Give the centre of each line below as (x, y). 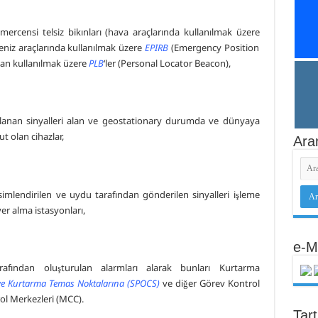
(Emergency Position (214, 47)
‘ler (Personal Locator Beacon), (167, 63)
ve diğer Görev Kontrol (209, 283)
